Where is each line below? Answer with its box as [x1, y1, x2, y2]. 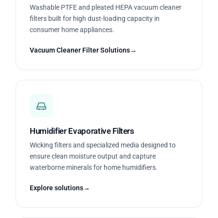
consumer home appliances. [30, 25, 114, 34]
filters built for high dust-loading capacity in [30, 14, 160, 22]
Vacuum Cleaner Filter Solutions [30, 46, 130, 54]
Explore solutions [30, 183, 83, 192]
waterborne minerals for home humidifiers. [30, 163, 158, 171]
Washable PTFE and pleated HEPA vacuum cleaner [30, 3, 182, 11]
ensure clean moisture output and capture [30, 152, 156, 160]
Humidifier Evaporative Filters [30, 126, 134, 136]
